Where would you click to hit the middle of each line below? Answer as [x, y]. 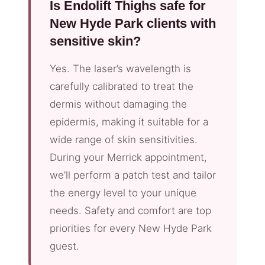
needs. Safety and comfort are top [130, 210]
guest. [64, 246]
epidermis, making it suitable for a [129, 122]
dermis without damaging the [118, 104]
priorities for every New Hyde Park [131, 228]
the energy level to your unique [123, 193]
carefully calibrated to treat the [122, 86]
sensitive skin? [95, 41]
